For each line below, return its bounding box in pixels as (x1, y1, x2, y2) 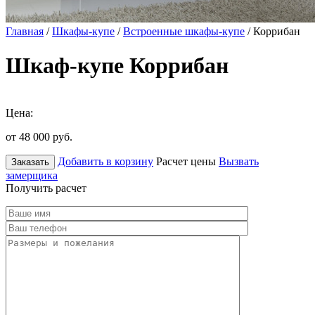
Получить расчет (6, 181, 86, 194)
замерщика (6, 169, 58, 181)
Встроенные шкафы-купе (123, 25, 245, 37)
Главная (6, 25, 44, 37)
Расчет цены (156, 155, 216, 167)
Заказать (11, 156, 49, 167)
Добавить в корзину (58, 155, 153, 167)
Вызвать (219, 155, 259, 167)
